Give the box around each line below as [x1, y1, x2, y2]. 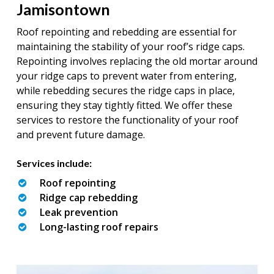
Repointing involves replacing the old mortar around [16, 54, 257, 68]
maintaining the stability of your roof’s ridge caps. [16, 39, 245, 53]
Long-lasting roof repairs [39, 220, 158, 234]
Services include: [16, 157, 92, 169]
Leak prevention [39, 205, 118, 219]
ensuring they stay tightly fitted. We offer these [16, 98, 232, 112]
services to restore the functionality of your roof [16, 113, 239, 127]
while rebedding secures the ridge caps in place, [16, 83, 235, 97]
